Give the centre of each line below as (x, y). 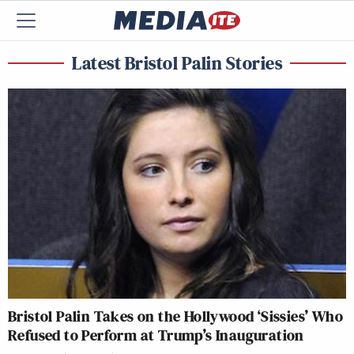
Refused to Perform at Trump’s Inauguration (156, 335)
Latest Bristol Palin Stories (177, 63)
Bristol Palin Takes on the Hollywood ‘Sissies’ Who (175, 316)
